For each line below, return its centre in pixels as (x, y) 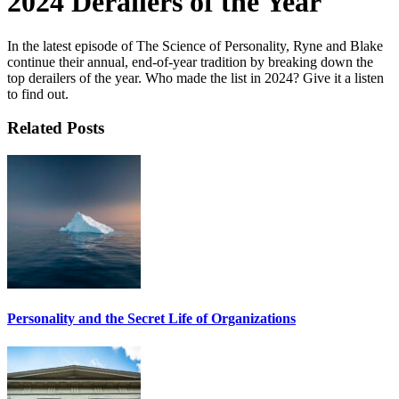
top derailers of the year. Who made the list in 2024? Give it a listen (195, 77)
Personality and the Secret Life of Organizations (151, 319)
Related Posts (56, 128)
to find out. (38, 94)
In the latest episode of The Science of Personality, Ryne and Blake (195, 45)
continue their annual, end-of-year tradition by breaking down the (190, 61)
